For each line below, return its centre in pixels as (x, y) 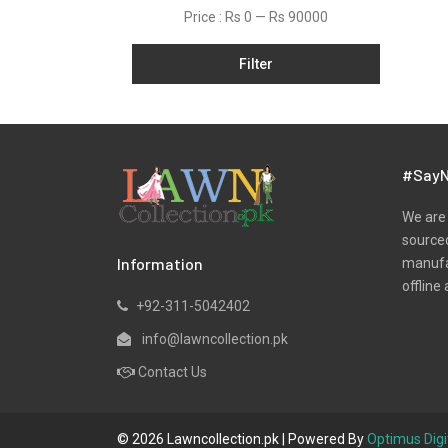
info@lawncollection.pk (213, 339)
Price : (204, 17)
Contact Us (172, 372)
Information (160, 263)
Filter (255, 64)
